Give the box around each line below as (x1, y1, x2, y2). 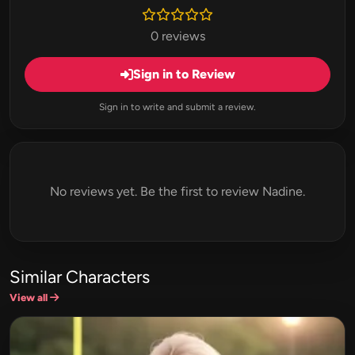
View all (10, 291, 50, 303)
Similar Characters (10, 265, 150, 288)
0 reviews (150, 28, 205, 44)
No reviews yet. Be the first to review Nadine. (50, 183, 305, 199)
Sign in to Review (132, 66, 235, 82)
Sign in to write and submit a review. (99, 101, 256, 113)
